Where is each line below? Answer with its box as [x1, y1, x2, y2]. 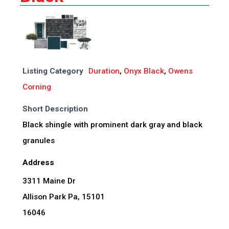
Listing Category [22, 66, 83, 76]
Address [22, 158, 54, 168]
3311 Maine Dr [22, 176, 76, 186]
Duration [88, 66, 120, 76]
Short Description [22, 104, 88, 114]
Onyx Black [123, 66, 164, 76]
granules [22, 136, 55, 146]
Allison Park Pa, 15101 [22, 192, 105, 202]
